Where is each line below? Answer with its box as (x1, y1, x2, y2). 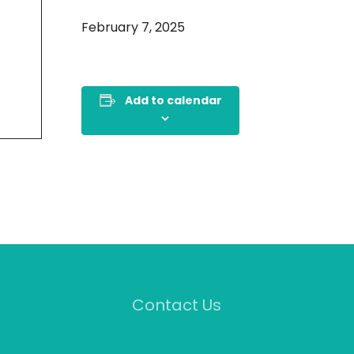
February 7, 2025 (81, 22, 185, 35)
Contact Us (132, 299, 222, 314)
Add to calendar (124, 96, 222, 107)
